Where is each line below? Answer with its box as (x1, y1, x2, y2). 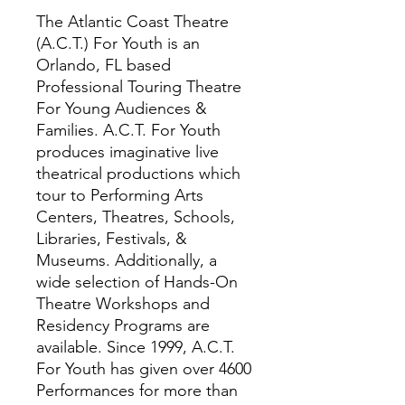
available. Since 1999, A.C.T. (36, 337, 235, 357)
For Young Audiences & (36, 99, 207, 118)
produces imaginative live (36, 142, 219, 162)
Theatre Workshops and (36, 294, 210, 314)
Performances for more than (36, 381, 238, 400)
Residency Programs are (36, 316, 210, 335)
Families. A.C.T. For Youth (36, 120, 221, 140)
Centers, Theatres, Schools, (36, 207, 235, 227)
